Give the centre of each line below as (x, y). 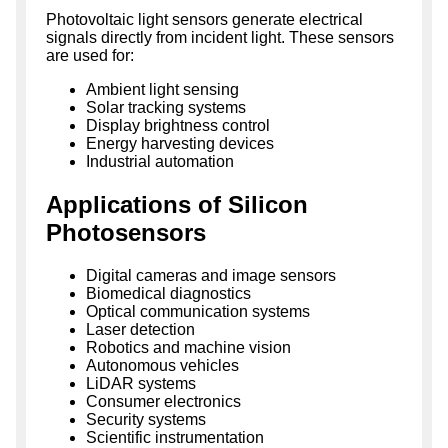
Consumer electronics (163, 402)
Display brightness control (178, 126)
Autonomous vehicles (162, 366)
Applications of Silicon (177, 205)
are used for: (90, 56)
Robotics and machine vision (188, 348)
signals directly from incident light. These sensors (220, 38)
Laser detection (140, 330)
